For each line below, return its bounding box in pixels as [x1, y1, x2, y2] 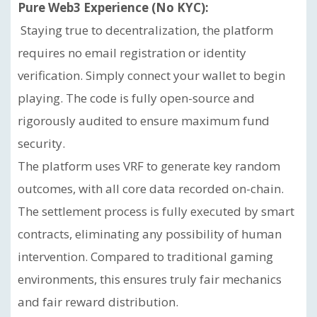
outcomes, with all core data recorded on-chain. [18, 180, 284, 197]
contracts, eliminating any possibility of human [18, 226, 282, 242]
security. [18, 135, 65, 151]
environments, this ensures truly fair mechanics [18, 271, 282, 287]
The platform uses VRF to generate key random [18, 158, 280, 174]
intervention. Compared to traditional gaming [18, 248, 273, 265]
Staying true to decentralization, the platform [18, 22, 273, 38]
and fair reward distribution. [18, 294, 178, 310]
